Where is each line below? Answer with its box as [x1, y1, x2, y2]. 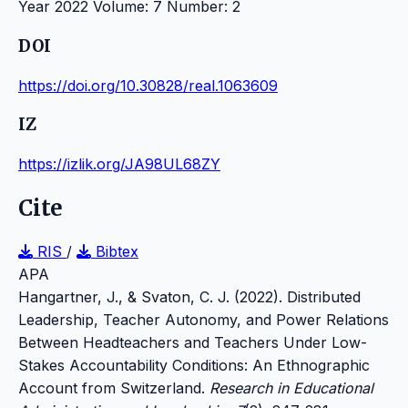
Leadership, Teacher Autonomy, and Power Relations [18, 310, 389, 329]
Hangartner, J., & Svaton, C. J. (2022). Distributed [18, 287, 361, 306]
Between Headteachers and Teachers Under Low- [18, 332, 367, 352]
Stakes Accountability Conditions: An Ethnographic [18, 355, 370, 374]
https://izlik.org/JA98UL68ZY [18, 154, 220, 173]
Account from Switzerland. [18, 378, 209, 397]
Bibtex [91, 241, 138, 260]
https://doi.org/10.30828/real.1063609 [18, 76, 278, 95]
